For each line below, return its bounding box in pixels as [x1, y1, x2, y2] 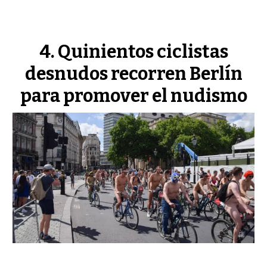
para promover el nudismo [20, 85, 247, 107]
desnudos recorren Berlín [24, 63, 243, 85]
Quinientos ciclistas [57, 41, 228, 63]
